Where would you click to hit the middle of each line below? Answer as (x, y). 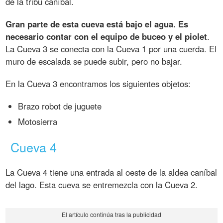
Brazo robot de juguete (60, 106)
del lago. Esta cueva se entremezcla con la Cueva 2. (102, 185)
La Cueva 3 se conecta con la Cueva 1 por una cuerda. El (111, 49)
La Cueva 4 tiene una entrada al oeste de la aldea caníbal (111, 172)
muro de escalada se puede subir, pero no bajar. (94, 61)
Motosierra (38, 121)
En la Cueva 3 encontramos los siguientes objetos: (98, 84)
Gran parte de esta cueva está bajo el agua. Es (97, 24)
